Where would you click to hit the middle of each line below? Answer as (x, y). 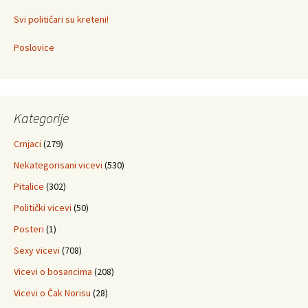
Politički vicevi (43, 208)
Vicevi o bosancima (53, 272)
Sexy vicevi (37, 250)
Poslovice (34, 47)
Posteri (29, 229)
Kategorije (41, 118)
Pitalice (29, 186)
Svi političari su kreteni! (61, 19)
